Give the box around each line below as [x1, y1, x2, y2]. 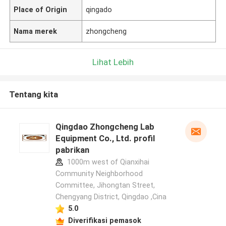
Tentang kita [9, 89, 58, 100]
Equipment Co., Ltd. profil [55, 133, 155, 144]
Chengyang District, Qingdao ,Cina [55, 193, 166, 201]
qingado [86, 5, 112, 14]
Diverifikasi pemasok [68, 216, 141, 224]
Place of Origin [14, 5, 68, 14]
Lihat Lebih [92, 56, 134, 67]
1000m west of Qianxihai [65, 158, 149, 166]
